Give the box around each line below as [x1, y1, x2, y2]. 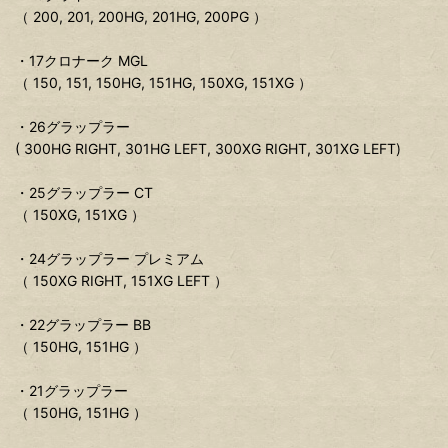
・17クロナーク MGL [15, 52, 148, 70]
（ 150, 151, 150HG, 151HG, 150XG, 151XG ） [15, 74, 312, 92]
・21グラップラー [15, 382, 128, 400]
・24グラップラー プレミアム [15, 250, 204, 268]
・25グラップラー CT [15, 184, 153, 202]
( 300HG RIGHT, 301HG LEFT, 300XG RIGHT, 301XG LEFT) [15, 140, 401, 158]
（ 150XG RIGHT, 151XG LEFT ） [15, 272, 228, 290]
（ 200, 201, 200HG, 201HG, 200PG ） [15, 8, 267, 26]
